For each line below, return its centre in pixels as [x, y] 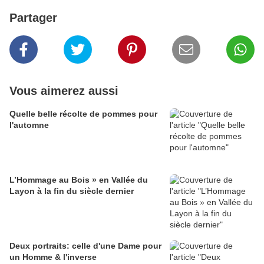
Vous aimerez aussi [64, 91]
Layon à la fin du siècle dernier [72, 191]
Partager [33, 18]
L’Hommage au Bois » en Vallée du [79, 180]
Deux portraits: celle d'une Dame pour [85, 246]
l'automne [29, 125]
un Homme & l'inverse [53, 257]
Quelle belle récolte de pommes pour [83, 114]
